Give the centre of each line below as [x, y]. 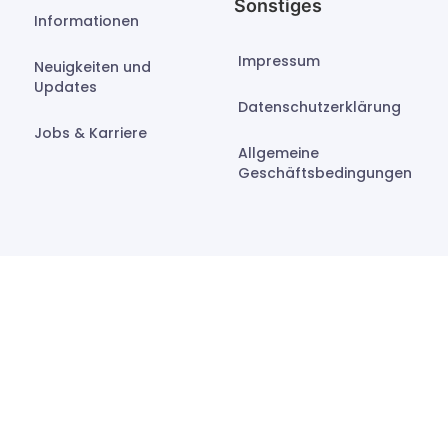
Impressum [279, 61]
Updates [65, 87]
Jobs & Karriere [90, 133]
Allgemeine [278, 153]
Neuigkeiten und [92, 67]
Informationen [86, 21]
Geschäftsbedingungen [325, 173]
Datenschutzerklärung [319, 107]
